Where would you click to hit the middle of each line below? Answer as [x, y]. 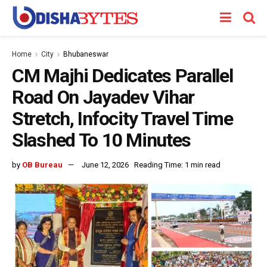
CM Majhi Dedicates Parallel [122, 76]
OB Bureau [42, 164]
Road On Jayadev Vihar [103, 97]
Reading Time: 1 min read [177, 164]
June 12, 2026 [105, 164]
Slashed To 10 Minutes [102, 140]
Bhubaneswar [86, 54]
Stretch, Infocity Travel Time [122, 119]
